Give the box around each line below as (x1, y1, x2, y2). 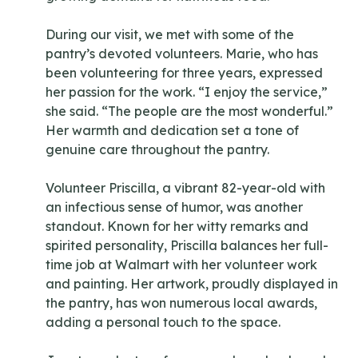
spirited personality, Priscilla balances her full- (46, 237, 329, 253)
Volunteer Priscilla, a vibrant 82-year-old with (46, 179, 326, 196)
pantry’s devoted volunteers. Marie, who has (46, 45, 319, 62)
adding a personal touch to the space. (46, 313, 281, 330)
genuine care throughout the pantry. (46, 141, 270, 157)
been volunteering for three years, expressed (46, 64, 324, 81)
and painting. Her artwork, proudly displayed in (46, 275, 339, 292)
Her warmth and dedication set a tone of (46, 121, 300, 138)
